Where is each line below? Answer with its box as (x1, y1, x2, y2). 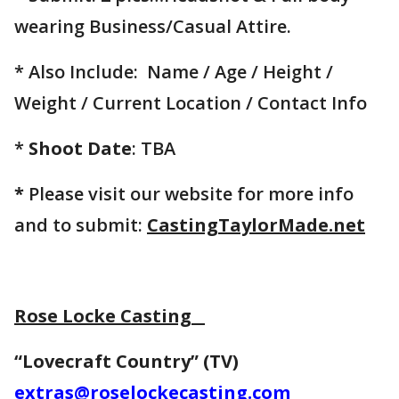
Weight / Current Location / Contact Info (14, 91, 376, 116)
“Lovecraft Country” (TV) (14, 349, 243, 374)
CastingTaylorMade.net (147, 213, 365, 238)
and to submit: (14, 213, 147, 238)
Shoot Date (28, 136, 132, 161)
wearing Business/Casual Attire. (14, 14, 291, 39)
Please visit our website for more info (24, 182, 354, 207)
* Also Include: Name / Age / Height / (14, 60, 333, 85)
